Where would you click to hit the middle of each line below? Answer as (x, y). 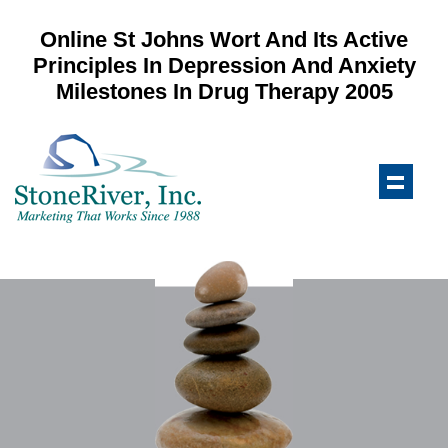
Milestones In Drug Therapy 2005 (224, 91)
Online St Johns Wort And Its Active (224, 39)
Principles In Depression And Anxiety (224, 65)
